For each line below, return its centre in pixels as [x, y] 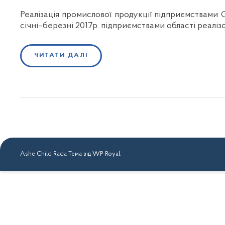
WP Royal [106, 154]
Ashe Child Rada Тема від [56, 154]
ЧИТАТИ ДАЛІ [61, 55]
